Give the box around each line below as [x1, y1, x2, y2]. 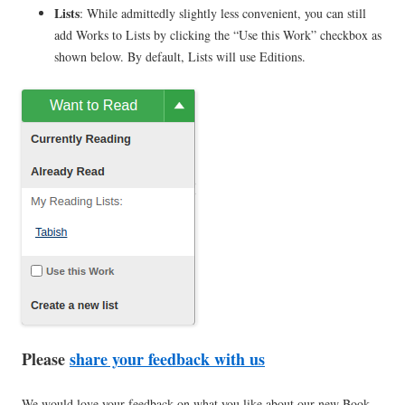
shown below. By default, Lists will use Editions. [54, 48, 306, 66]
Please [22, 347, 70, 372]
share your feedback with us [70, 347, 265, 372]
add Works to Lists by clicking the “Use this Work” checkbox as [54, 26, 381, 44]
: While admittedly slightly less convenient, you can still [80, 5, 366, 23]
